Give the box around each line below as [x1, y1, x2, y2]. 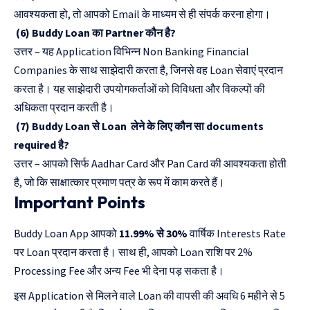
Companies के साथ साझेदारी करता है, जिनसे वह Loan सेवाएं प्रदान [14, 63, 283, 77]
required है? [14, 138, 69, 152]
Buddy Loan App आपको [14, 226, 119, 241]
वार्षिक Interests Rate [190, 226, 286, 241]
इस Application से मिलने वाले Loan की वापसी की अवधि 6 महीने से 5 [14, 289, 285, 303]
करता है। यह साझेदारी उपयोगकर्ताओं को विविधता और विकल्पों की [14, 82, 265, 96]
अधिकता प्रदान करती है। [14, 100, 114, 115]
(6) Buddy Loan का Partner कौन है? [14, 26, 176, 40]
